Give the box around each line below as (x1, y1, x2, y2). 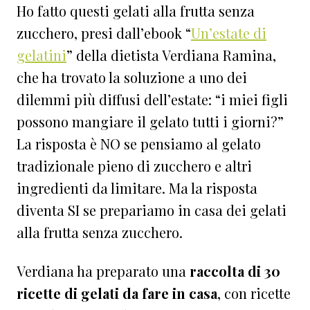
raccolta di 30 (190, 261, 280, 280)
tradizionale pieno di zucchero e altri (17, 156, 252, 175)
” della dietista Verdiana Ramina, (66, 45, 276, 64)
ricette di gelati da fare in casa (17, 283, 217, 302)
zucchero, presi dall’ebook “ (17, 23, 191, 42)
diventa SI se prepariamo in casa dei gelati (17, 200, 286, 219)
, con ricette (217, 283, 291, 302)
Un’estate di (191, 23, 266, 42)
